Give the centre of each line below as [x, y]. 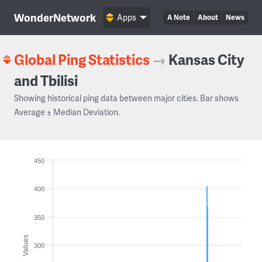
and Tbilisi [46, 80]
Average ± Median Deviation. [67, 112]
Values [26, 245]
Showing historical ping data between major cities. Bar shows [126, 98]
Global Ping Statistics [82, 59]
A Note [179, 17]
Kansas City [206, 59]
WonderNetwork [55, 17]
